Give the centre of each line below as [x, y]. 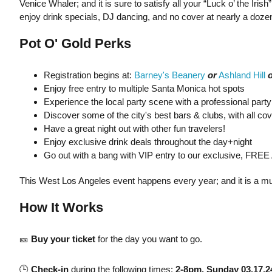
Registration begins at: [89, 75]
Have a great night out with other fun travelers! [134, 128]
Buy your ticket [63, 239]
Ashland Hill [242, 75]
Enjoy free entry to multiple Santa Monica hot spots [144, 88]
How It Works [61, 207]
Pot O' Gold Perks [75, 43]
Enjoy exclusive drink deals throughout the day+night [148, 142]
